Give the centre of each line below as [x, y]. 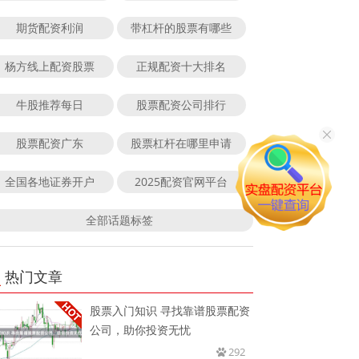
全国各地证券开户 [49, 181]
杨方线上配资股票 [49, 66]
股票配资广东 [49, 143]
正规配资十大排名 [182, 66]
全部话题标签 [119, 220]
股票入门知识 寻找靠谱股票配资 [170, 310]
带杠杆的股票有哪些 [182, 27]
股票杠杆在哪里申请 [182, 143]
